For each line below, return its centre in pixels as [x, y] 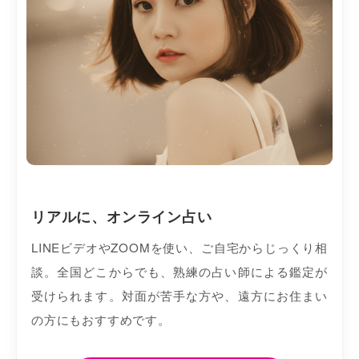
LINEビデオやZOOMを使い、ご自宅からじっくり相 [179, 247]
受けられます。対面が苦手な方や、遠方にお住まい [179, 295]
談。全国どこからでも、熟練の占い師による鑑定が [179, 271]
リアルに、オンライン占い [122, 216]
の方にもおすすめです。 [101, 319]
